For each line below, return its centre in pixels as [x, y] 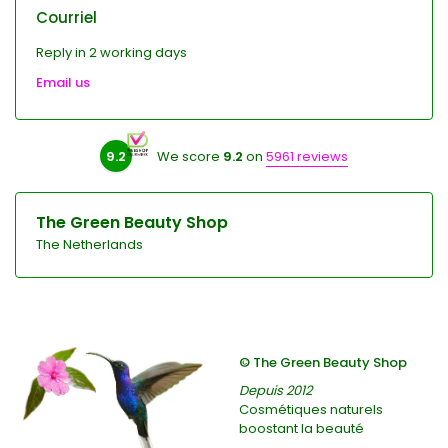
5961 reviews [307, 156]
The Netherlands [89, 244]
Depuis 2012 [275, 391]
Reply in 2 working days [111, 52]
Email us [63, 82]
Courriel [66, 17]
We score [190, 156]
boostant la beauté [301, 429]
